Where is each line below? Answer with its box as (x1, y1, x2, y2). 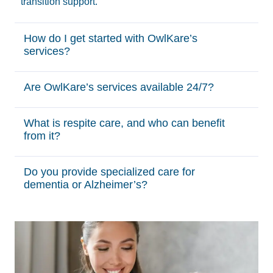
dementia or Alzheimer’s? (24, 179, 147, 191)
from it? (24, 130, 60, 143)
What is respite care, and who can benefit (24, 117, 225, 130)
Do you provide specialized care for (24, 166, 195, 179)
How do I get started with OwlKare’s (24, 32, 197, 45)
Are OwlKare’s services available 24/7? (24, 81, 214, 94)
